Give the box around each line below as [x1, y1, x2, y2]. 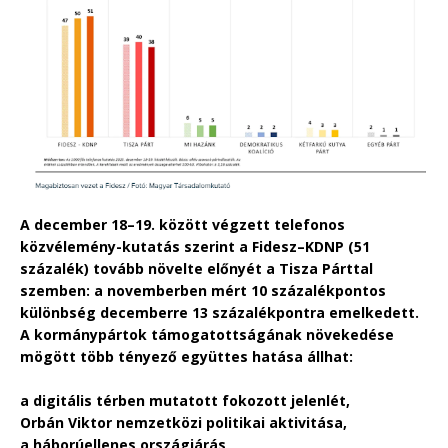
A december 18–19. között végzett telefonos [20, 215, 345, 235]
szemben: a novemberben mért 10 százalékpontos [20, 281, 386, 301]
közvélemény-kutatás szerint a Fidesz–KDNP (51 [20, 237, 370, 257]
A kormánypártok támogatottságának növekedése [20, 325, 394, 345]
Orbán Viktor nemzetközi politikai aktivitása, [20, 413, 347, 433]
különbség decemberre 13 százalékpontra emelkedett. [20, 303, 419, 323]
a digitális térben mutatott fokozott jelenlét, [20, 391, 350, 411]
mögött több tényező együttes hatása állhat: [20, 347, 353, 367]
